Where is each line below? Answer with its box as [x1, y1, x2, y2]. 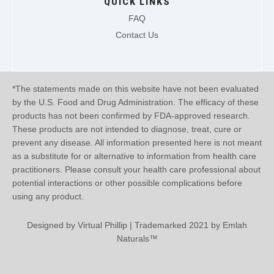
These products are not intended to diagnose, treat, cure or [12, 124, 242, 135]
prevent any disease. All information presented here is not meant [12, 138, 262, 148]
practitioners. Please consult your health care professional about [12, 165, 261, 175]
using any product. [12, 191, 84, 202]
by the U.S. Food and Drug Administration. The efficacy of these [12, 97, 259, 108]
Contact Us [116, 30, 158, 40]
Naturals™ [116, 234, 158, 244]
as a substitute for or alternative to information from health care [12, 151, 256, 161]
